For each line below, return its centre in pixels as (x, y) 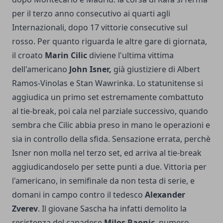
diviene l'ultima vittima (130, 55)
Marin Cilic (66, 55)
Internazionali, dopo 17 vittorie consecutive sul (100, 27)
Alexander (164, 194)
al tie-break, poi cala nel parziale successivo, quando (110, 111)
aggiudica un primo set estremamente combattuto (108, 97)
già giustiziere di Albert (156, 69)
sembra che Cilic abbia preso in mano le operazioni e (111, 125)
